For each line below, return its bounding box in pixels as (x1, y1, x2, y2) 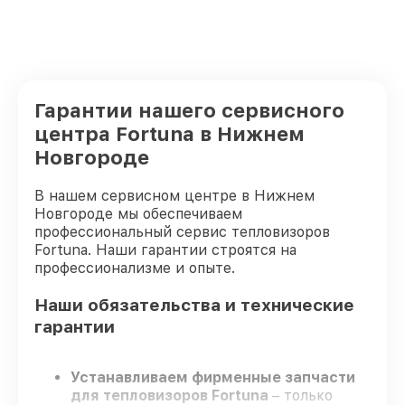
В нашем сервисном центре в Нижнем (34, 187, 315, 204)
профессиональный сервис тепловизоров (34, 223, 330, 240)
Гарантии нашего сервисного (34, 99, 344, 122)
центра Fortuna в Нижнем (34, 122, 305, 146)
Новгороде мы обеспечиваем (34, 205, 242, 222)
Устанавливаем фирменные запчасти (71, 369, 355, 387)
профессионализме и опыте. (34, 259, 235, 277)
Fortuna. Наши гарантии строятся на (34, 241, 297, 259)
